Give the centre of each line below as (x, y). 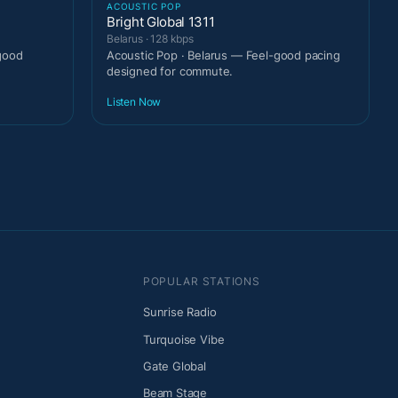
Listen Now (134, 102)
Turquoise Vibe (183, 339)
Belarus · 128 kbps (150, 38)
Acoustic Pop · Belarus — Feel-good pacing (223, 55)
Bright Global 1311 (161, 21)
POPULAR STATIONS (201, 282)
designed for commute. (170, 71)
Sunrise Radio (179, 312)
